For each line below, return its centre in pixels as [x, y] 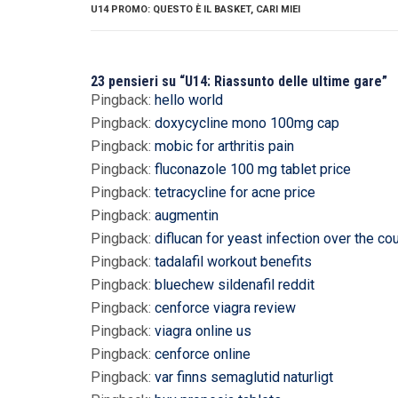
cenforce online [203, 354]
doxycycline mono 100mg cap [247, 123]
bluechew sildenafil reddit [235, 284]
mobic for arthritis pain [224, 146]
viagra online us [203, 330]
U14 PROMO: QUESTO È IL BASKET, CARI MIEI [195, 9]
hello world [189, 99]
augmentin [187, 215]
